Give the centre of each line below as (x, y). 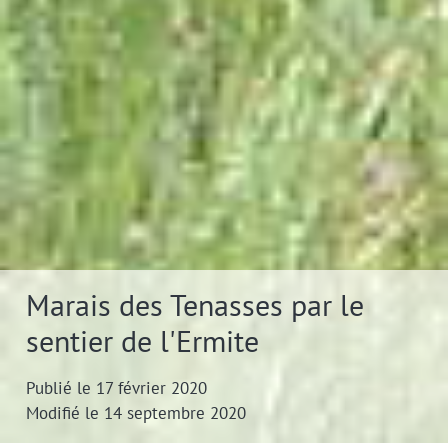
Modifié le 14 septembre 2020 (135, 413)
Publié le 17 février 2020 (116, 388)
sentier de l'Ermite (142, 340)
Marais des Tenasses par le (194, 304)
